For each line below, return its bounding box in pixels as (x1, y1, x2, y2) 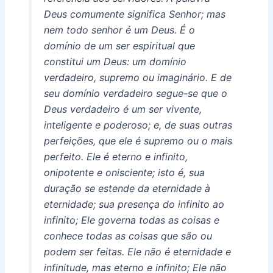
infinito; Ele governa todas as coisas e (43, 213, 219, 226)
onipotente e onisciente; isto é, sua (43, 166, 205, 179)
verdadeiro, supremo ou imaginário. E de (43, 71, 232, 83)
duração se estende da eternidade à (43, 182, 210, 194)
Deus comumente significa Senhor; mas (43, 7, 225, 20)
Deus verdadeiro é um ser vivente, (43, 102, 202, 115)
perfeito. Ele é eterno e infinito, (43, 150, 188, 163)
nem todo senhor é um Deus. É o (43, 23, 195, 36)
